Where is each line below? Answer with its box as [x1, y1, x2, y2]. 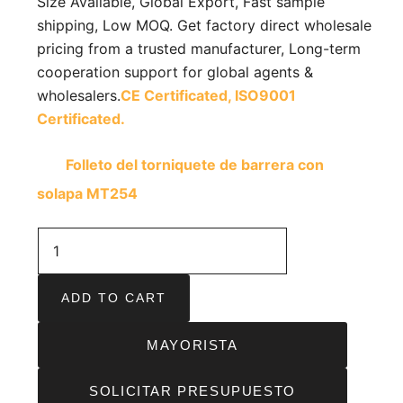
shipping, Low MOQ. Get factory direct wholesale [37, 16, 372, 35]
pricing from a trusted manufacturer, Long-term [37, 40, 361, 58]
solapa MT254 [37, 184, 138, 203]
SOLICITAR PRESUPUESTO [89, 383, 296, 399]
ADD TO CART [61, 291, 166, 306]
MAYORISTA [147, 337, 238, 354]
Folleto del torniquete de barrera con [66, 156, 324, 175]
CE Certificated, [121, 86, 231, 105]
